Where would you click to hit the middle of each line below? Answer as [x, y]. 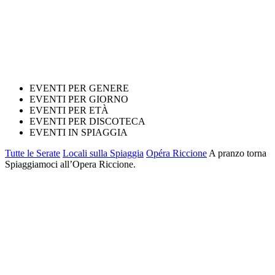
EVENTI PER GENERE [79, 88]
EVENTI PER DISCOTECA [87, 121]
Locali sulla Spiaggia [103, 153]
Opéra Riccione [176, 153]
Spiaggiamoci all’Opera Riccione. [70, 164]
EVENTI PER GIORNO [79, 99]
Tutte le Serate [33, 153]
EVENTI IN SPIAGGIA [79, 132]
